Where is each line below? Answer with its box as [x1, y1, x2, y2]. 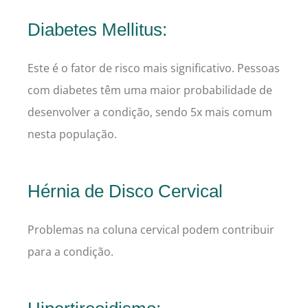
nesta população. [27, 126, 117, 142]
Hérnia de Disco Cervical [27, 181, 223, 202]
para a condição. [27, 244, 113, 260]
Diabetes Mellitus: [27, 19, 167, 41]
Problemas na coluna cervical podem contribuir [27, 222, 274, 238]
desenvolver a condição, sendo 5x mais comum [27, 104, 272, 120]
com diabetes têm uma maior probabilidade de [27, 82, 272, 98]
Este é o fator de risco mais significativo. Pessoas [27, 60, 280, 76]
